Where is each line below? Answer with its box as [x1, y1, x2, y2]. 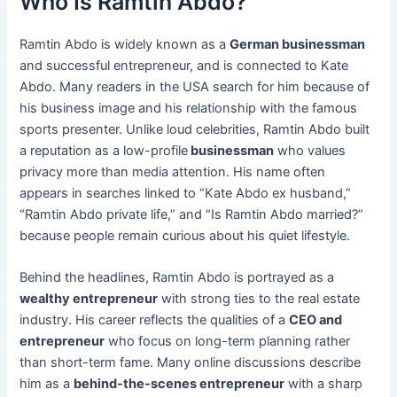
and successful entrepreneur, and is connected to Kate [19, 57, 349, 74]
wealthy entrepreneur [19, 290, 159, 307]
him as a [19, 375, 74, 392]
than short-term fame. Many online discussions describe [19, 354, 362, 370]
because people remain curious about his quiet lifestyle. [19, 227, 351, 244]
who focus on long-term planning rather [105, 332, 351, 349]
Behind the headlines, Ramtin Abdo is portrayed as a [19, 269, 335, 285]
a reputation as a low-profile [19, 142, 189, 159]
